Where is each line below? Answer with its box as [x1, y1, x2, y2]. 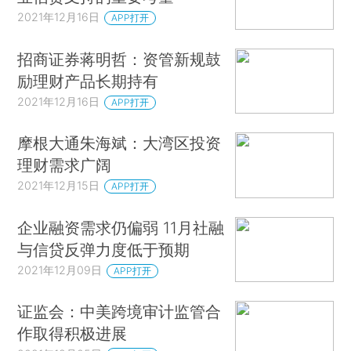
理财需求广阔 [17, 155, 112, 175]
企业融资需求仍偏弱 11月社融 [17, 217, 225, 237]
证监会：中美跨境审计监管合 [17, 302, 222, 322]
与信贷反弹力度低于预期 [17, 239, 190, 259]
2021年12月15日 [17, 179, 100, 193]
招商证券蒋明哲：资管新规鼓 [17, 49, 222, 69]
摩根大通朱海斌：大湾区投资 [17, 133, 222, 154]
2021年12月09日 [17, 262, 103, 277]
